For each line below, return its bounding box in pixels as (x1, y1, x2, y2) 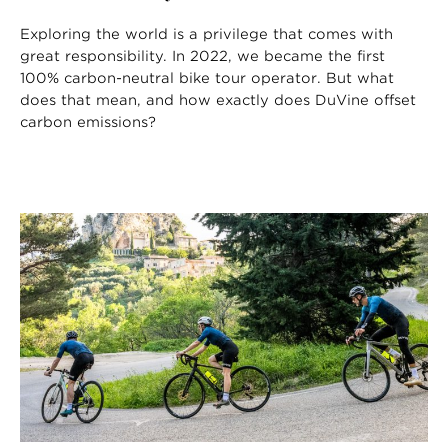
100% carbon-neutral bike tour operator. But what (20, 69, 394, 86)
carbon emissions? (20, 113, 156, 130)
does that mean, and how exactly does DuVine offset (20, 91, 416, 108)
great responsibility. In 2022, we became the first (20, 47, 385, 64)
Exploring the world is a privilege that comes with (20, 25, 393, 42)
